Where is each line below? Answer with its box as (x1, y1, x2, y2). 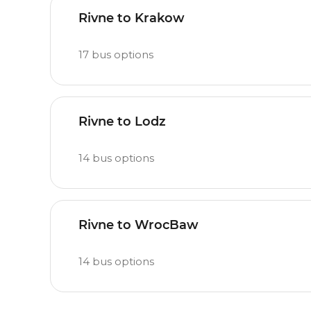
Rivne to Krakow (78, 10, 185, 26)
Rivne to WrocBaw (78, 217, 199, 233)
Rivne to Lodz (78, 114, 166, 129)
